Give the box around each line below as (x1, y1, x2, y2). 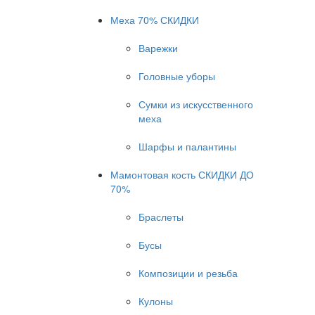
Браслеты (139, 210, 184, 224)
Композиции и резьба (139, 266, 238, 280)
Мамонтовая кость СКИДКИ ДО (110, 167, 254, 181)
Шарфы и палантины (139, 139, 236, 153)
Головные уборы (139, 69, 215, 83)
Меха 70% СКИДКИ (110, 13, 199, 27)
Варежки (139, 41, 178, 55)
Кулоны (139, 294, 173, 308)
